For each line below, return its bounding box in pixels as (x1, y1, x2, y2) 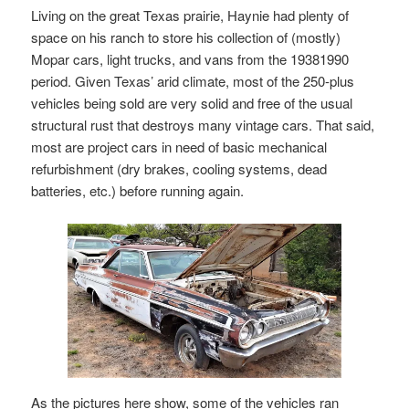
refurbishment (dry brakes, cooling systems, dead (31, 159, 328, 179)
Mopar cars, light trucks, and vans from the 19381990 (31, 49, 350, 69)
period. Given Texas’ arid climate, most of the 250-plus (31, 71, 355, 91)
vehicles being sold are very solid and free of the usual (31, 93, 353, 113)
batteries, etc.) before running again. (31, 181, 245, 201)
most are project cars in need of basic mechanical (31, 137, 328, 157)
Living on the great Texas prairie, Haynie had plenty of (31, 5, 350, 26)
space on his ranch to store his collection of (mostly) (31, 27, 341, 47)
